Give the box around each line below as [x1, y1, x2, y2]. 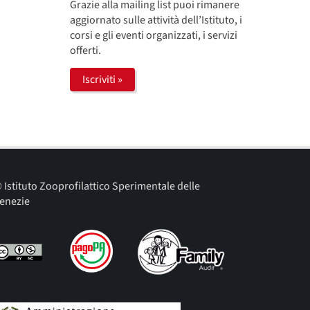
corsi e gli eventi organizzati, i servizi [70, 27, 237, 43]
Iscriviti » [82, 71, 122, 87]
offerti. [70, 42, 101, 58]
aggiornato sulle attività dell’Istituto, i [70, 12, 242, 28]
